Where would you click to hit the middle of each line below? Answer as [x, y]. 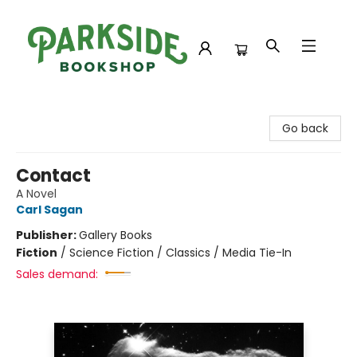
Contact [53, 176]
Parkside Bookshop [63, 111]
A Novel [36, 194]
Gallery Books [116, 235]
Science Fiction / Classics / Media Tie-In [180, 253]
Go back [305, 128]
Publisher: [47, 235]
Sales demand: [57, 274]
